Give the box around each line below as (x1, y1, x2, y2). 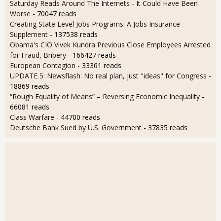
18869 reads (10, 81, 49, 91)
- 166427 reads (68, 50, 116, 60)
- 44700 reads (56, 112, 100, 122)
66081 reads (10, 102, 49, 111)
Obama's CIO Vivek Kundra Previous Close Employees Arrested (10, 39, 211, 49)
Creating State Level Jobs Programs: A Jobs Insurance (10, 19, 180, 29)
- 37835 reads (144, 122, 187, 132)
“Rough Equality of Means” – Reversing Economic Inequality (10, 91, 202, 101)
